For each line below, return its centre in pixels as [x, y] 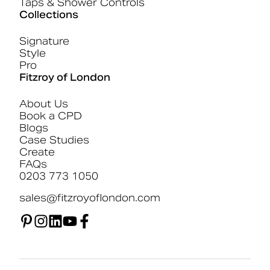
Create [37, 152]
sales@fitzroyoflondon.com [90, 198]
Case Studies [54, 140]
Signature [44, 42]
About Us [44, 104]
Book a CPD [51, 116]
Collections [49, 15]
